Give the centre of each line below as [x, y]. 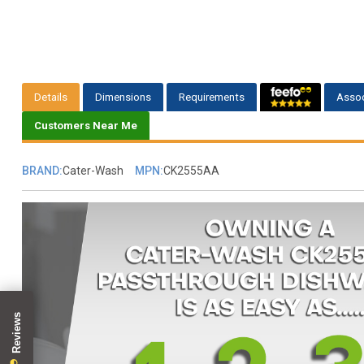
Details [50, 97]
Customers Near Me [85, 126]
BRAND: [42, 171]
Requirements [211, 97]
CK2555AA [191, 171]
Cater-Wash [93, 171]
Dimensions [123, 97]
